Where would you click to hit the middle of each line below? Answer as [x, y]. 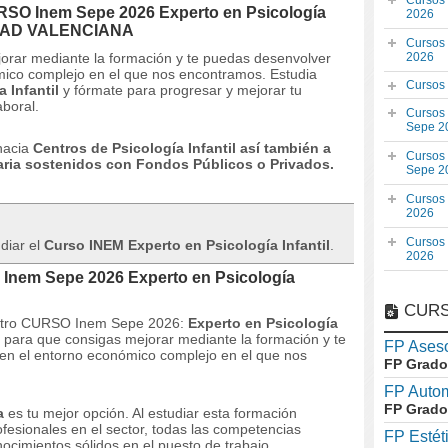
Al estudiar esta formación [214, 413]
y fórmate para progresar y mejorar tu [180, 90]
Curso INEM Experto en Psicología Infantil [187, 245]
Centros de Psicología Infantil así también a [182, 148]
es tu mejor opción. [68, 413]
